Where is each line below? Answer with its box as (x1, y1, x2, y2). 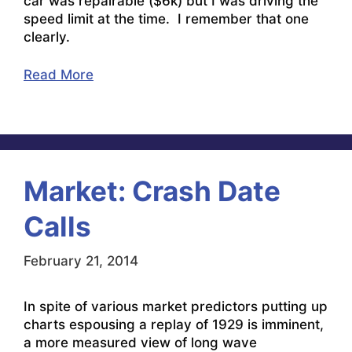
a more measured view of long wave (24, 334, 257, 350)
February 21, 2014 (24, 252, 138, 269)
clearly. (24, 28, 70, 45)
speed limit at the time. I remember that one (24, 10, 309, 27)
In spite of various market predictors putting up (24, 298, 328, 314)
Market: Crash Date (24, 174, 280, 208)
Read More (24, 67, 93, 83)
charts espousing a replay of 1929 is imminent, (24, 316, 324, 332)
